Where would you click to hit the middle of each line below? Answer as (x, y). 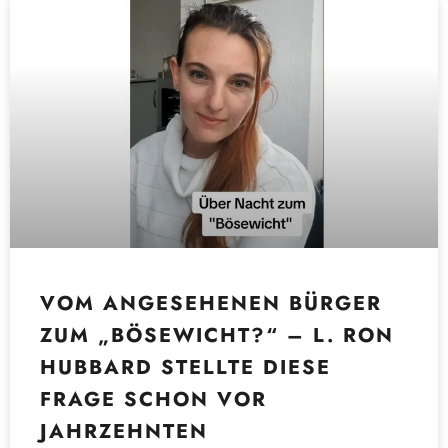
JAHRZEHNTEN (124, 431)
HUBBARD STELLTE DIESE (185, 367)
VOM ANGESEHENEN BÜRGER (211, 303)
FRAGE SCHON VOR (153, 399)
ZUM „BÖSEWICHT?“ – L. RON (217, 335)
